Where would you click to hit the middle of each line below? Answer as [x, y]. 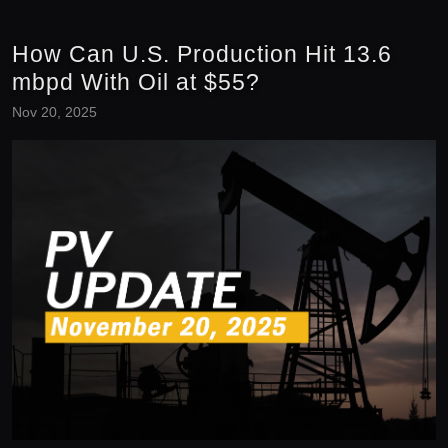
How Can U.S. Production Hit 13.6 [202, 54]
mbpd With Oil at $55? [136, 82]
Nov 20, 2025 [54, 112]
